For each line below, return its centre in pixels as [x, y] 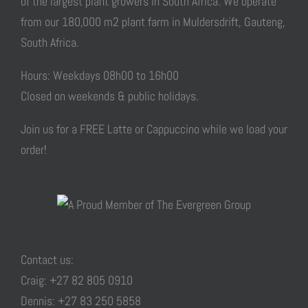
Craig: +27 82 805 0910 [77, 280]
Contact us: [47, 260]
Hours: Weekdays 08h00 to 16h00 [100, 76]
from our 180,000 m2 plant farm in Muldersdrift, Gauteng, [153, 22]
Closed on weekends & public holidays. [110, 96]
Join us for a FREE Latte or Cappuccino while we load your [154, 129]
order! [34, 150]
